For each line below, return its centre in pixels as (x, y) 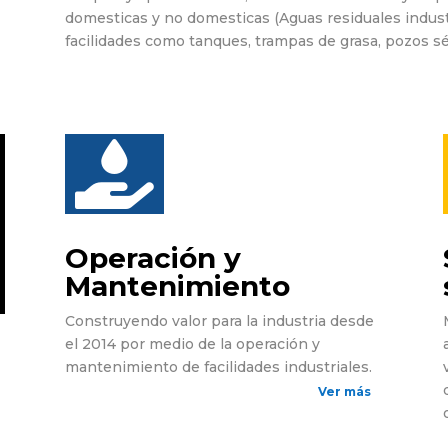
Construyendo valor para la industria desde (219, 320)
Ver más (345, 392)
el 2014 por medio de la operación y (192, 343)
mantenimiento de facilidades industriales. (218, 366)
